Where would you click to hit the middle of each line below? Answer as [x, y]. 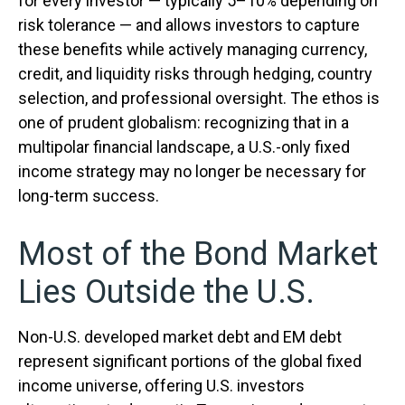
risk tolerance [69, 25]
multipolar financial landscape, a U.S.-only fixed [184, 147]
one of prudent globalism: [111, 122]
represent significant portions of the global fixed [190, 361]
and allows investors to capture [246, 25]
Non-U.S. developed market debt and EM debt [180, 337]
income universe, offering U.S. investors [161, 386]
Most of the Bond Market [198, 254]
